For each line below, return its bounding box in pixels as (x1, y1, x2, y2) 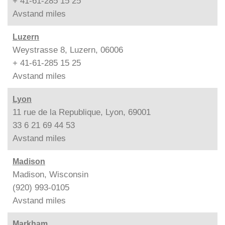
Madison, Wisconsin (13, 169, 88, 179)
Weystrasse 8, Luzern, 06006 (13, 45, 123, 55)
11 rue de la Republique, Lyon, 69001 (13, 107, 151, 117)
